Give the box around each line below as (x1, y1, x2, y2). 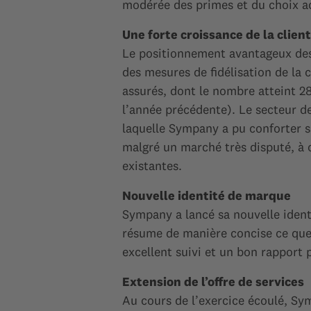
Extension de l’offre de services (122, 274, 304, 289)
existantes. (122, 158, 182, 174)
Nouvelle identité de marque (122, 187, 291, 203)
